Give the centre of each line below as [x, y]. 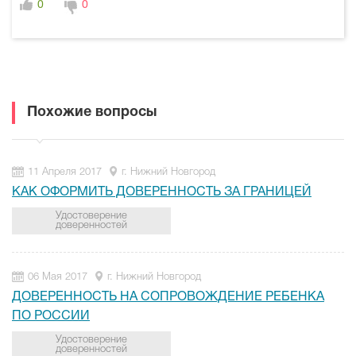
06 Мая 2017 [58, 277]
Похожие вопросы [92, 112]
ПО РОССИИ [51, 316]
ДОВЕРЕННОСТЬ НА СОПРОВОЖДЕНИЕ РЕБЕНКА [168, 297]
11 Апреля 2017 [65, 172]
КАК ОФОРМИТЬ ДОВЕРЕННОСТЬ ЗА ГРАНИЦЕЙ [162, 192]
